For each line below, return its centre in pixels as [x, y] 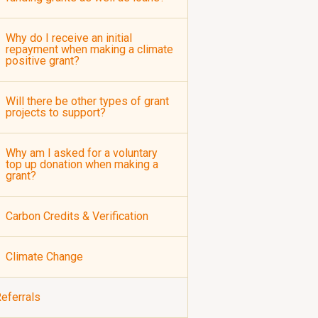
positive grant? [43, 61]
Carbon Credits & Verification [77, 216]
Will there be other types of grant [87, 101]
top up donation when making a [82, 164]
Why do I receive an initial [69, 38]
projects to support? [56, 113]
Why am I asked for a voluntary [82, 153]
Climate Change [44, 257]
